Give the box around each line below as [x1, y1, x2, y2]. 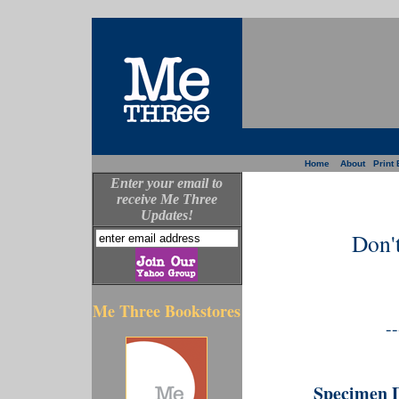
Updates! [140, 208, 193, 223]
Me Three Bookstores [93, 299, 240, 322]
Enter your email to [110, 175, 223, 191]
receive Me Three [116, 191, 217, 207]
